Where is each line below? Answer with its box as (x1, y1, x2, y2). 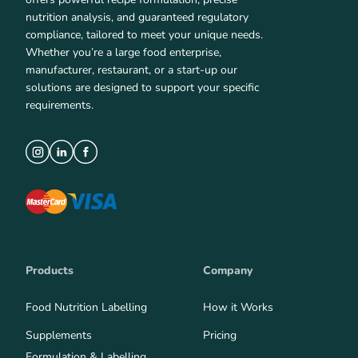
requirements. (26, 97, 93, 113)
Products (26, 263, 74, 279)
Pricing (203, 328, 237, 344)
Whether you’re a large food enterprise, (26, 44, 221, 60)
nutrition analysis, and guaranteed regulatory (26, 9, 249, 25)
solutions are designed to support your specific (26, 79, 259, 95)
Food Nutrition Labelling (26, 300, 147, 316)
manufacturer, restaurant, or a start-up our (26, 62, 237, 78)
